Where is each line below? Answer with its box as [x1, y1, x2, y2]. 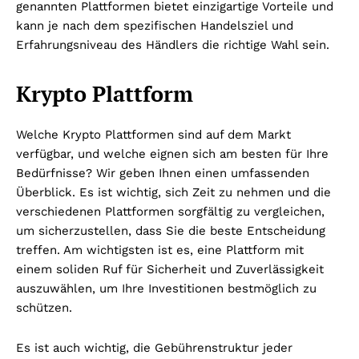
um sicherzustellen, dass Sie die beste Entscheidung [16, 223, 325, 238]
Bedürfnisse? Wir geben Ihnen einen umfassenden [16, 165, 309, 180]
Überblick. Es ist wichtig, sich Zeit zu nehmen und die [16, 184, 331, 200]
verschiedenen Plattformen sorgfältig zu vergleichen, [16, 204, 325, 219]
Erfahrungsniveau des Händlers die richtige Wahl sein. [16, 37, 329, 52]
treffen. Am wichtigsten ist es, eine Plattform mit [16, 242, 304, 257]
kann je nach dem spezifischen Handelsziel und [16, 18, 293, 33]
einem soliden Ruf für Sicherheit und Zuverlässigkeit [16, 261, 324, 276]
